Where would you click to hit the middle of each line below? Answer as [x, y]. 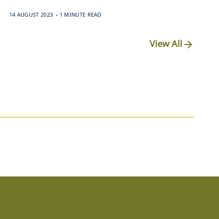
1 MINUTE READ [80, 14]
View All [166, 43]
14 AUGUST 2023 [31, 14]
